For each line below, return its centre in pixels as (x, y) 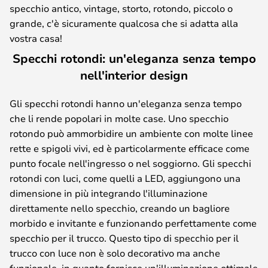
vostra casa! (36, 38)
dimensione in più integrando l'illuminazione (109, 193)
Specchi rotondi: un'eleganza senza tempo (134, 58)
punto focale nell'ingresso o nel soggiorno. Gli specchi (130, 163)
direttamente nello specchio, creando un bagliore (120, 208)
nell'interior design (134, 75)
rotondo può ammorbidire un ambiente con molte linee (131, 133)
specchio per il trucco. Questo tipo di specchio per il (124, 238)
